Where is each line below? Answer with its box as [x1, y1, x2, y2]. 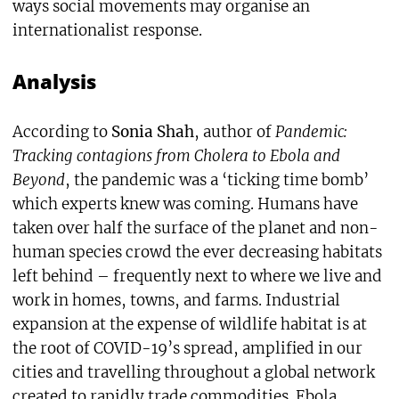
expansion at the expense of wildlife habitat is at [12, 314, 367, 335]
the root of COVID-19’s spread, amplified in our [12, 338, 362, 359]
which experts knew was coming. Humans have [12, 194, 358, 215]
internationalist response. [12, 20, 202, 40]
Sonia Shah [110, 122, 194, 142]
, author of [193, 122, 275, 142]
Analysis [12, 67, 96, 94]
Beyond [12, 170, 65, 191]
